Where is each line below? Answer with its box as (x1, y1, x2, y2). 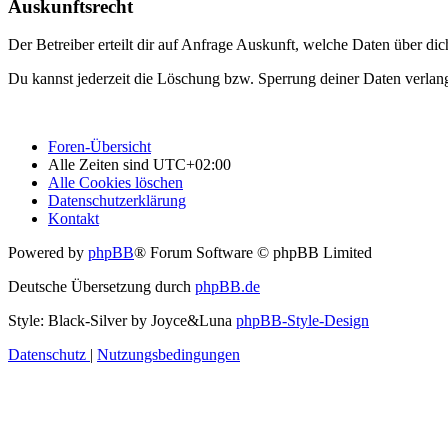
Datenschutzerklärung (48, 192, 186, 210)
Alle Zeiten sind (48, 156, 153, 174)
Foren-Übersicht (48, 138, 151, 156)
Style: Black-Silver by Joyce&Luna (8, 312, 236, 330)
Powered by (8, 244, 88, 262)
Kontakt (48, 210, 99, 228)
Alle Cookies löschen (48, 174, 183, 192)
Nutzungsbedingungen (97, 346, 240, 364)
